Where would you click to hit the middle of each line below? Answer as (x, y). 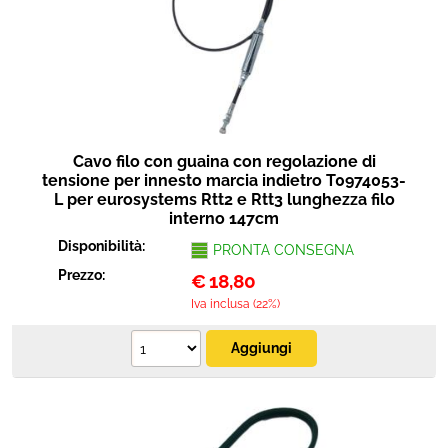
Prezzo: (83, 275)
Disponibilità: (103, 246)
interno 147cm (224, 218)
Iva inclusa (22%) (235, 304)
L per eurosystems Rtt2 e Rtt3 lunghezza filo (224, 199)
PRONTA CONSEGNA (283, 250)
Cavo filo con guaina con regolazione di (224, 161)
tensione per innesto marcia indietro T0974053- (224, 180)
